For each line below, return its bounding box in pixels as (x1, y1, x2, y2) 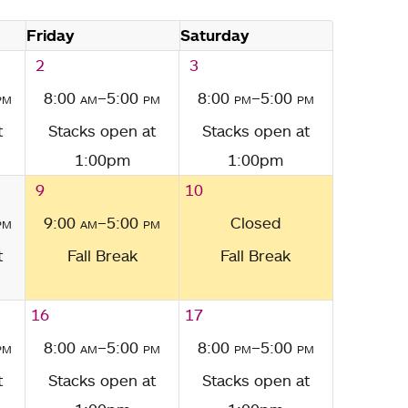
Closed (229, 213, 281, 233)
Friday (26, 25, 75, 46)
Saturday (179, 25, 249, 46)
